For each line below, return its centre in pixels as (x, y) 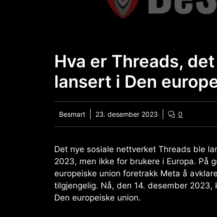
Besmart (72, 114)
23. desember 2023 (127, 114)
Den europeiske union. (98, 198)
